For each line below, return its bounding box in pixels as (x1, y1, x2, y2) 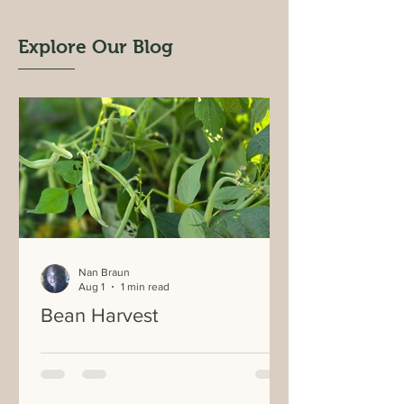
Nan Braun (78, 265, 130, 279)
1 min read (121, 280, 170, 293)
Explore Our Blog (18, 36, 173, 57)
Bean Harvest (41, 304, 158, 326)
